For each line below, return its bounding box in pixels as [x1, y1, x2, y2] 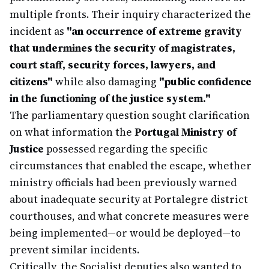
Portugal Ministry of [134, 125, 237, 139]
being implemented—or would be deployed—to [10, 226, 241, 240]
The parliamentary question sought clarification [10, 108, 250, 122]
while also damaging [53, 74, 159, 89]
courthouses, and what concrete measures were [10, 209, 249, 223]
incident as [10, 24, 67, 38]
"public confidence [159, 74, 252, 89]
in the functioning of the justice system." [10, 91, 211, 106]
